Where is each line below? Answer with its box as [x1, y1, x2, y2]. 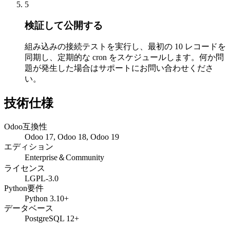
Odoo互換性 [4, 122, 47, 131]
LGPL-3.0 [25, 174, 59, 183]
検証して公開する [25, 20, 103, 31]
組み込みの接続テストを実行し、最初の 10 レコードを [25, 42, 226, 51]
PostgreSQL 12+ [25, 214, 79, 223]
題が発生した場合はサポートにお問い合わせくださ [25, 64, 214, 73]
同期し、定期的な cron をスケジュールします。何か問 [25, 53, 224, 62]
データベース [4, 204, 53, 213]
